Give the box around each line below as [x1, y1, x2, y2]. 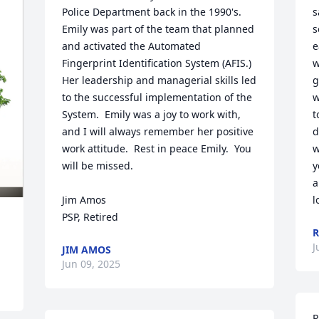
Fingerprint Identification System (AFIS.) [62, 56, 252, 70]
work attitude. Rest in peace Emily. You [62, 142, 252, 155]
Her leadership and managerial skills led [62, 73, 257, 87]
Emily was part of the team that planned [62, 22, 255, 36]
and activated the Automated [62, 39, 202, 53]
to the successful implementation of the [62, 90, 253, 104]
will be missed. [62, 159, 134, 172]
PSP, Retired [62, 210, 119, 224]
